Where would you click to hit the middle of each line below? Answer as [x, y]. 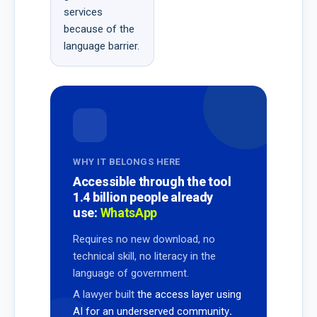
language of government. [131, 273]
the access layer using [189, 295]
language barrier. [102, 46]
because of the [99, 29]
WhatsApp [129, 213]
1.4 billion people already [143, 197]
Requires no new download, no [144, 240]
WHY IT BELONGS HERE [127, 162]
